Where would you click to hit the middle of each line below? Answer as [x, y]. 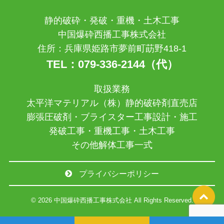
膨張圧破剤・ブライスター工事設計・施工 [112, 117]
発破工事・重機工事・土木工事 [112, 131]
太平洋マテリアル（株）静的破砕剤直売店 [112, 103]
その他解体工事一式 [112, 145]
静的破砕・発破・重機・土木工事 [112, 21]
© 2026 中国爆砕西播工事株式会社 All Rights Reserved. [112, 200]
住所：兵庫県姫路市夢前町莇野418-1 [112, 49]
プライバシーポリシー [119, 174]
